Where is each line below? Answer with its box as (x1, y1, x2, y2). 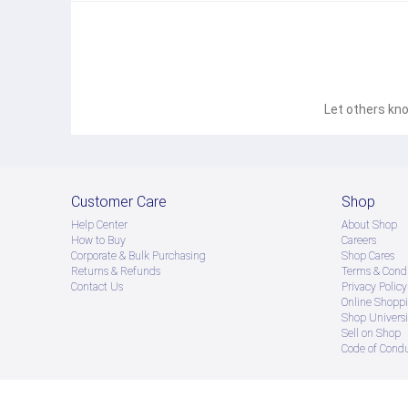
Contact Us (71, 280, 123, 294)
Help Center (71, 219, 127, 232)
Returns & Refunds (71, 265, 160, 279)
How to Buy (71, 234, 126, 248)
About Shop (342, 219, 397, 232)
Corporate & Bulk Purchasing (71, 250, 206, 263)
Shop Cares (342, 250, 394, 263)
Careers (342, 234, 376, 248)
